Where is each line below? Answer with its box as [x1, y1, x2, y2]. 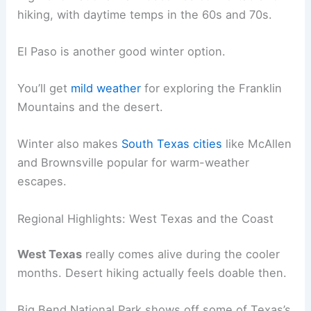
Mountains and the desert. [17, 100, 164, 115]
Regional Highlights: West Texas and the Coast [17, 211, 274, 226]
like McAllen [222, 137, 292, 151]
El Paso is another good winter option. [17, 44, 226, 58]
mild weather [71, 81, 142, 96]
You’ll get [17, 81, 72, 96]
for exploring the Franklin [141, 81, 283, 96]
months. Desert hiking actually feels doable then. [17, 266, 287, 280]
